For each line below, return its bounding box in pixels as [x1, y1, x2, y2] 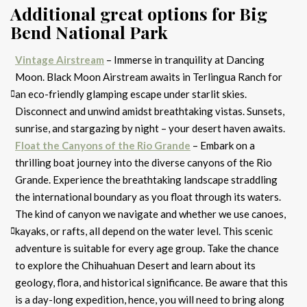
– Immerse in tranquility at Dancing [104, 53, 265, 66]
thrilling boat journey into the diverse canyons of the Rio [15, 156, 272, 169]
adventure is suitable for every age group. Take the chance [15, 241, 279, 254]
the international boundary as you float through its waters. [15, 190, 281, 203]
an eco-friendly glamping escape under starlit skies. [15, 87, 247, 100]
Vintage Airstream [15, 53, 104, 66]
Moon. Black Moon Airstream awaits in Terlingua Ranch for [15, 70, 282, 83]
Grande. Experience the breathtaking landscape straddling [15, 173, 278, 186]
